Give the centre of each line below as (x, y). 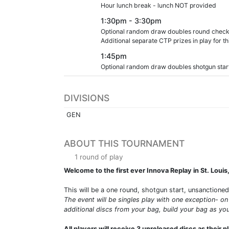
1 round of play (98, 157)
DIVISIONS (87, 98)
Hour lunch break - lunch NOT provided (158, 5)
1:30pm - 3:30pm (131, 20)
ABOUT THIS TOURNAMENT (124, 143)
